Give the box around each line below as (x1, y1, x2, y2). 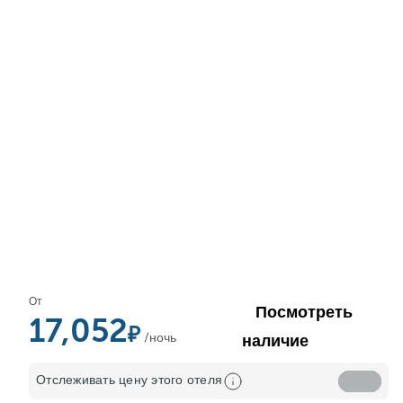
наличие (242, 332, 309, 350)
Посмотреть (255, 303, 353, 321)
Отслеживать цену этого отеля (36, 373, 222, 387)
